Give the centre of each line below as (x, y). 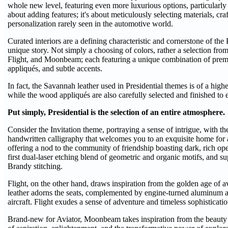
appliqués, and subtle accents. (55, 68)
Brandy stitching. (35, 166)
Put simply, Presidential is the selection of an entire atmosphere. (116, 112)
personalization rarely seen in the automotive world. (90, 24)
